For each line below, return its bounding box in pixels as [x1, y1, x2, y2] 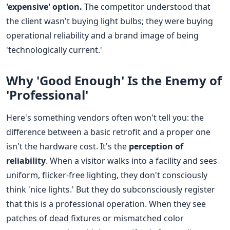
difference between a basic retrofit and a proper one [6, 126, 210, 138]
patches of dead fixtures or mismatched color [6, 212, 184, 224]
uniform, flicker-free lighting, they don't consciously [6, 169, 207, 181]
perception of [129, 140, 183, 152]
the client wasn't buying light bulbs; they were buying [6, 15, 213, 27]
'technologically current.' [6, 44, 102, 55]
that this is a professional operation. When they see [6, 198, 206, 209]
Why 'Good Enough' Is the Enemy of [6, 71, 222, 89]
